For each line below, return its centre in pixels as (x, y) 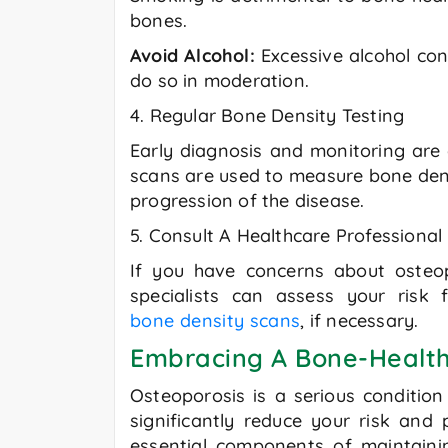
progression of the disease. (247, 201)
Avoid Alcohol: (195, 56)
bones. (159, 21)
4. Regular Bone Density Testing (267, 116)
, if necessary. (359, 321)
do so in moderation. (219, 81)
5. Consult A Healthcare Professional (286, 236)
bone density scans (215, 321)
